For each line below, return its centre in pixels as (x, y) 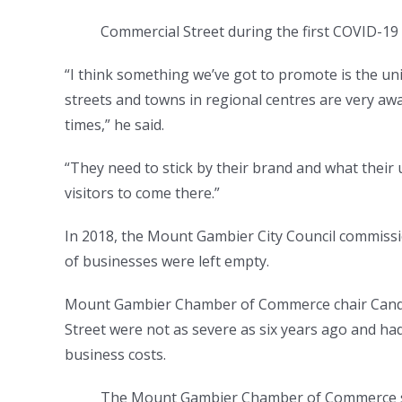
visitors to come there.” (144, 192)
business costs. (117, 354)
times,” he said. (114, 124)
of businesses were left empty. (169, 261)
